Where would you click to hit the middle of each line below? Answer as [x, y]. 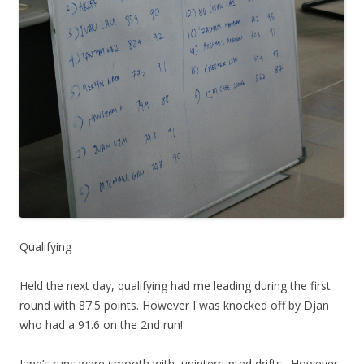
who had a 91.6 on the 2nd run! [101, 325]
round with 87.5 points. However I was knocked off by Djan [174, 305]
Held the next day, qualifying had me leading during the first [175, 286]
